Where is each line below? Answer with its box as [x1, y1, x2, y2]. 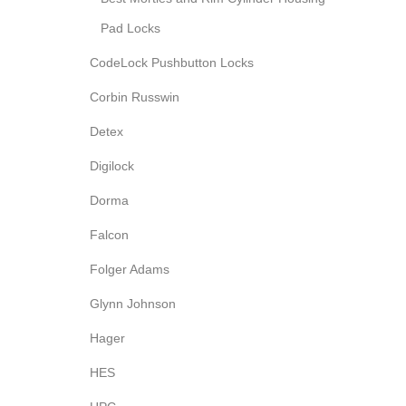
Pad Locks [101, 21, 160, 35]
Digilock [90, 159, 134, 173]
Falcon [90, 227, 129, 242]
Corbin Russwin [90, 90, 179, 104]
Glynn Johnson [90, 296, 176, 311]
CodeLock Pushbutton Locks [90, 55, 254, 70]
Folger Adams [90, 262, 169, 276]
